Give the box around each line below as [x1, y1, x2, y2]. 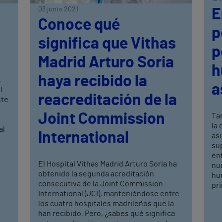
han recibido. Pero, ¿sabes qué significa [38, 210, 175, 218]
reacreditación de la [38, 92, 177, 109]
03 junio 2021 [38, 6, 79, 13]
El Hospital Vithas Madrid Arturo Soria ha [38, 160, 177, 168]
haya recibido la [38, 73, 148, 90]
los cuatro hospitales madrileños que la [38, 200, 174, 208]
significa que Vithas [38, 36, 176, 52]
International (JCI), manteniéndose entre [38, 190, 180, 198]
